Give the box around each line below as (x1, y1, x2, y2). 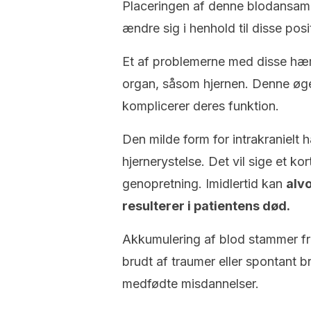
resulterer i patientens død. (122, 199, 290, 213)
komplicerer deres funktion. (122, 99, 279, 113)
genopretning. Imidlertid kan (122, 176, 286, 191)
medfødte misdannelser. (122, 276, 259, 291)
